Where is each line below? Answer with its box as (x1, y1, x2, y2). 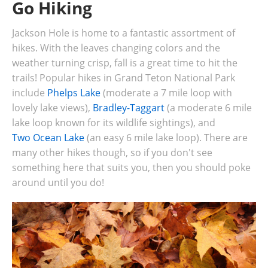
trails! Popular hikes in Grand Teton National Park (12, 71, 235, 85)
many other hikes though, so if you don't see (12, 146, 212, 160)
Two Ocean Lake (12, 131, 84, 145)
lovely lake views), (12, 101, 93, 115)
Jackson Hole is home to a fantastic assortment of (12, 26, 235, 40)
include (12, 86, 47, 100)
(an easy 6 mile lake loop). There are (84, 131, 248, 145)
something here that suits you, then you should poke (12, 161, 251, 175)
